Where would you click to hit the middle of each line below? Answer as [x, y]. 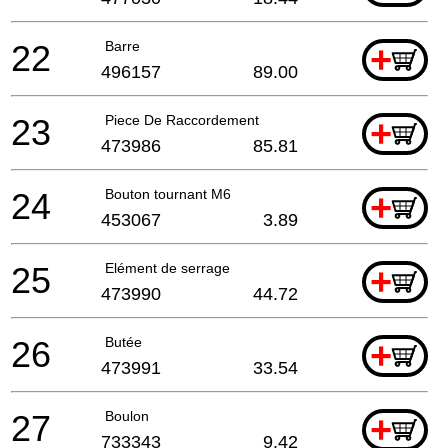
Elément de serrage [167, 267]
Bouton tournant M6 [168, 193]
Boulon [127, 415]
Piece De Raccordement [182, 119]
